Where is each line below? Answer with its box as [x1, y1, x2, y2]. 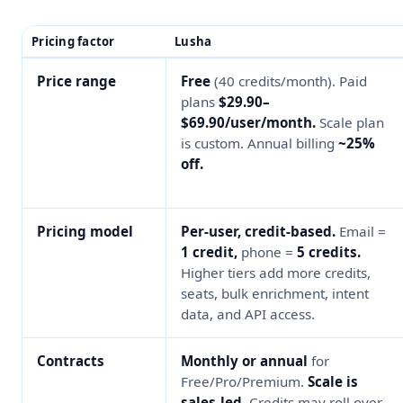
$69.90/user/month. [181, 113, 316, 132]
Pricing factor [31, 33, 115, 50]
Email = [336, 222, 386, 241]
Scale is [308, 372, 358, 391]
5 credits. [297, 243, 361, 262]
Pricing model [37, 222, 133, 241]
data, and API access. [181, 305, 315, 324]
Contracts [37, 352, 104, 371]
